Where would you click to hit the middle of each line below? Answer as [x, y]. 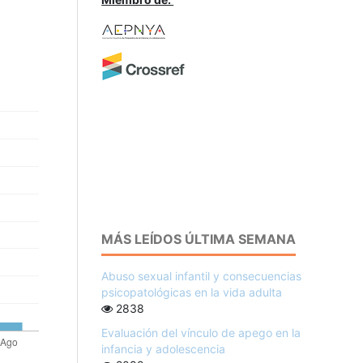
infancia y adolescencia [164, 348]
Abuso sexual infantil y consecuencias [202, 275]
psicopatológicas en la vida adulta [192, 292]
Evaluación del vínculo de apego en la [201, 332]
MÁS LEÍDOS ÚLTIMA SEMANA [199, 239]
